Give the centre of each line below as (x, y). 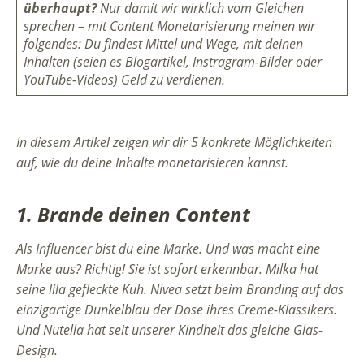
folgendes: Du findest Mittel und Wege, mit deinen (163, 44)
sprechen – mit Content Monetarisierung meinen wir (169, 26)
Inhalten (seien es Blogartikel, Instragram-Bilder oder (173, 62)
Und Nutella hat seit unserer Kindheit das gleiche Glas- (169, 330)
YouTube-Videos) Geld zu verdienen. (124, 80)
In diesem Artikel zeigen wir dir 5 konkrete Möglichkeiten (174, 143)
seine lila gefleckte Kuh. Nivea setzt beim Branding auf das (180, 290)
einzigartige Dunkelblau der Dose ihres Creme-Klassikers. (177, 310)
